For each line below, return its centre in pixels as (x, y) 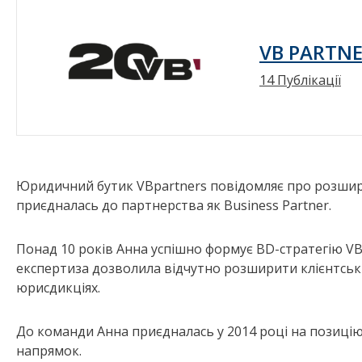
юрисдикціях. (58, 288)
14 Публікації (300, 80)
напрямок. (49, 351)
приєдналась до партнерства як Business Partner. (174, 206)
